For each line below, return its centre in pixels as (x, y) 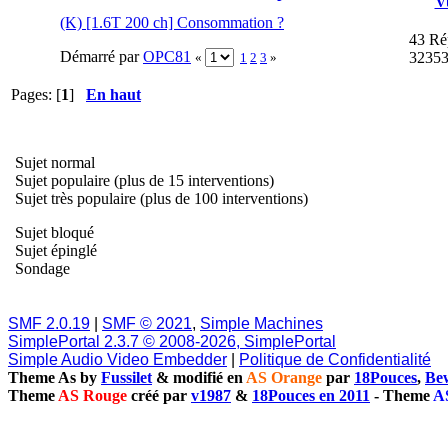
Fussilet (126, 377)
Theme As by (54, 377)
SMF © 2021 (147, 323)
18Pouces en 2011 (311, 395)
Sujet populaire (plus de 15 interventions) (142, 180)
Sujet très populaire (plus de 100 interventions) (159, 198)
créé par (159, 395)
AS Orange (284, 377)
